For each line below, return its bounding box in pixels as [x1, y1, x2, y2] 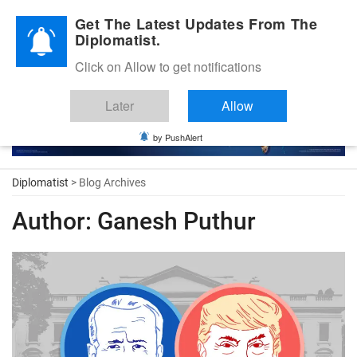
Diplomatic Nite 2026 [22, 14, 106, 24]
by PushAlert [153, 131, 202, 143]
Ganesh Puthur [92, 206, 256, 235]
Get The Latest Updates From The [75, 14, 318, 34]
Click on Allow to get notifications [75, 57, 261, 76]
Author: [12, 206, 92, 235]
